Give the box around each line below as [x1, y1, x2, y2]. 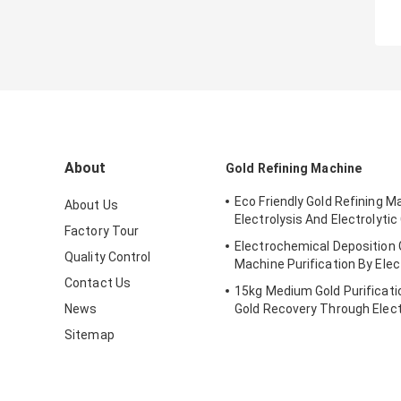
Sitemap [64, 327, 115, 342]
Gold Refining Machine [226, 160, 363, 175]
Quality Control [64, 249, 151, 264]
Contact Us [64, 275, 131, 290]
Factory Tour [64, 223, 140, 238]
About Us [64, 197, 118, 212]
